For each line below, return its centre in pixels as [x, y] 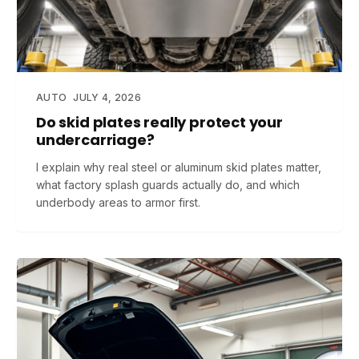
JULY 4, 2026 [107, 97]
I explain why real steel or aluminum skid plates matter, [179, 167]
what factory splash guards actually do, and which [168, 185]
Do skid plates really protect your [159, 122]
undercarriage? [95, 140]
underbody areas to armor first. [118, 202]
